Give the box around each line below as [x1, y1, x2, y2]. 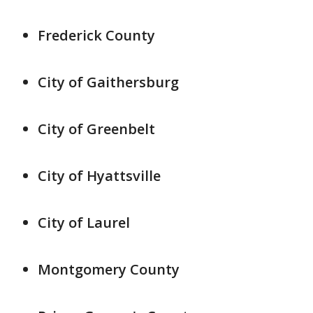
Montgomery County [38, 260, 180, 279]
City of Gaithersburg [38, 73, 179, 92]
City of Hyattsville [38, 166, 161, 185]
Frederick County [38, 26, 155, 45]
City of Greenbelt [38, 119, 155, 138]
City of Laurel [38, 213, 130, 232]
